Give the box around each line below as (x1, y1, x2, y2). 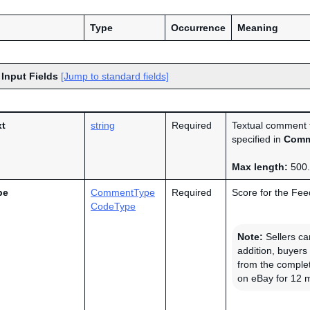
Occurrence (171, 22, 226, 33)
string (91, 120, 115, 131)
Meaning (237, 22, 278, 33)
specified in (232, 134, 284, 145)
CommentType (91, 187, 155, 198)
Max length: (232, 161, 288, 172)
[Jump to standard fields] (61, 71, 169, 82)
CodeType (91, 201, 136, 212)
